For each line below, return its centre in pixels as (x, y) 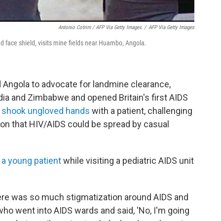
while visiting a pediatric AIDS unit (128, 161)
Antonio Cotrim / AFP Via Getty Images (100, 27)
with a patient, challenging (141, 111)
